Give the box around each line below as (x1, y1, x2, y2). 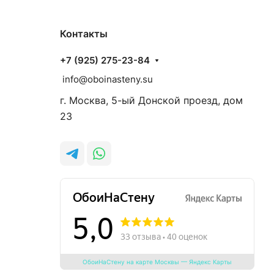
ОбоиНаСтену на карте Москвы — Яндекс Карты (83, 258, 232, 265)
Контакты (60, 28, 108, 40)
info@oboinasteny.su (60, 73, 153, 85)
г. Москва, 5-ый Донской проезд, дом (60, 94, 243, 106)
